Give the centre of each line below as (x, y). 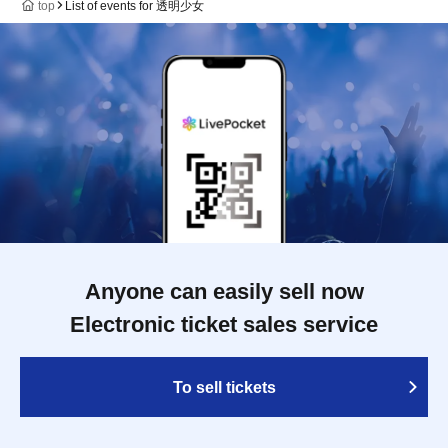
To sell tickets (224, 387)
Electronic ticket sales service (224, 324)
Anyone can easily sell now (224, 291)
